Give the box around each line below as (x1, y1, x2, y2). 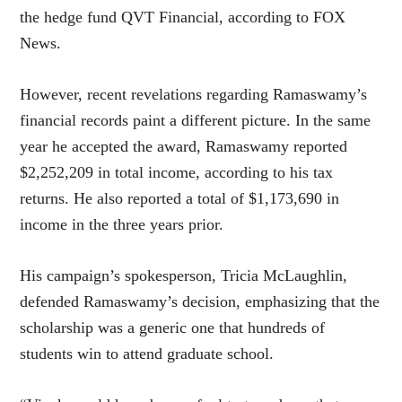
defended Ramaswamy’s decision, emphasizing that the (20, 293, 380, 310)
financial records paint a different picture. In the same (20, 111, 371, 129)
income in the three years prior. (20, 215, 224, 233)
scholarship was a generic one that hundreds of (20, 319, 326, 336)
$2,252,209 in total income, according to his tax (20, 163, 334, 181)
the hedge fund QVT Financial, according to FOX (20, 8, 346, 26)
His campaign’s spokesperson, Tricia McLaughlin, (20, 267, 348, 284)
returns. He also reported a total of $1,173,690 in (20, 189, 340, 207)
